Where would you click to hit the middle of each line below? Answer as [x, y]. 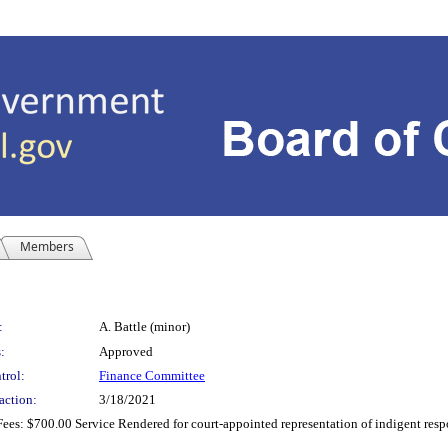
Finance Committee [152, 375]
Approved [126, 351]
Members [47, 246]
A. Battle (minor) [144, 326]
